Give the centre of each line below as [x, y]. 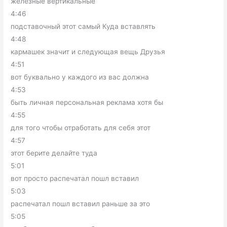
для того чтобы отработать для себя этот [81, 127]
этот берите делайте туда [54, 153]
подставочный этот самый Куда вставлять [83, 26]
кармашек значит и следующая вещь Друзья [88, 51]
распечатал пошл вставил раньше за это [81, 203]
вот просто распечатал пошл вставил [75, 178]
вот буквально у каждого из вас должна [80, 77]
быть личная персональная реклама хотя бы [87, 102]
